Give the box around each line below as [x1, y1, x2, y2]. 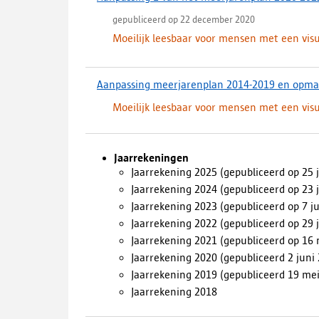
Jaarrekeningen [114, 152, 189, 164]
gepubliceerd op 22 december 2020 [113, 14, 255, 25]
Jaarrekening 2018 [131, 286, 220, 298]
